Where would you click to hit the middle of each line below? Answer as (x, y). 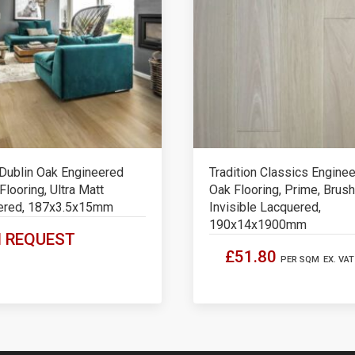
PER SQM (300, 260)
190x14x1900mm (258, 225)
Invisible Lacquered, (265, 207)
